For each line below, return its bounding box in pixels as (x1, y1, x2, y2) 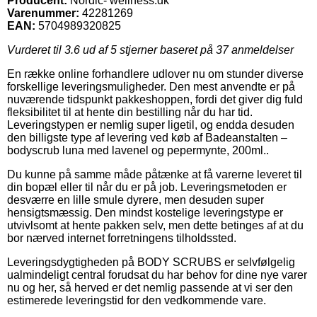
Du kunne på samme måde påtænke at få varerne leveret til (7, 168, 302, 180)
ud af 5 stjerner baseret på (80, 43, 216, 56)
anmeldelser (229, 43, 294, 56)
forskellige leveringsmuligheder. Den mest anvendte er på (7, 80, 295, 93)
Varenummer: (7, 6, 79, 19)
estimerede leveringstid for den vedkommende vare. (7, 294, 266, 306)
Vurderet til (7, 43, 64, 56)
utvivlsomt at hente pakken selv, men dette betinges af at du (7, 219, 304, 231)
